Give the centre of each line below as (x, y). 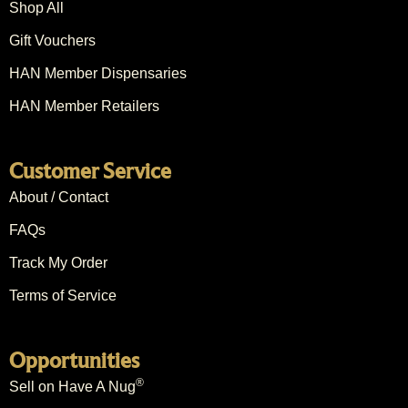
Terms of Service (63, 296)
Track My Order (58, 263)
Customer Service (90, 171)
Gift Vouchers (52, 41)
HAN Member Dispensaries (98, 74)
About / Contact (59, 198)
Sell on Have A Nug (72, 387)
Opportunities (74, 360)
